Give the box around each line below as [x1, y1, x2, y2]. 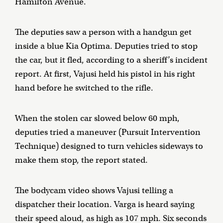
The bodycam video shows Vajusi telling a [15, 185, 173, 196]
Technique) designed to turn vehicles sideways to [15, 140, 203, 151]
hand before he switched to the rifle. [15, 82, 153, 93]
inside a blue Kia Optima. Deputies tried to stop [15, 40, 198, 51]
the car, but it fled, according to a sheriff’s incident [15, 54, 208, 65]
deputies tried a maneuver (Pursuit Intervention [15, 126, 201, 137]
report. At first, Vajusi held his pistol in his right [15, 68, 195, 79]
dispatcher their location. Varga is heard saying [15, 199, 195, 210]
